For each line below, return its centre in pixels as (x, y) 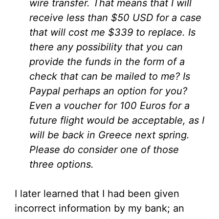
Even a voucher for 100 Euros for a (109, 106)
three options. (62, 164)
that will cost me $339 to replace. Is (112, 33)
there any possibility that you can (106, 47)
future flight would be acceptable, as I (117, 120)
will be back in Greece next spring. (109, 135)
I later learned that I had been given (97, 194)
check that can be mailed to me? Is (110, 77)
